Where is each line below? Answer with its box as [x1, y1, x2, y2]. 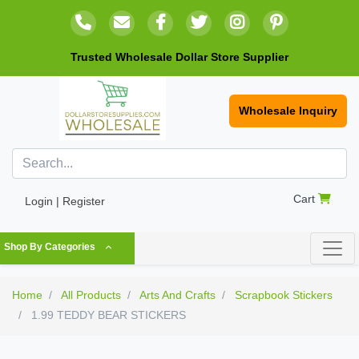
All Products [61, 288, 121, 302]
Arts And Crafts [139, 288, 216, 302]
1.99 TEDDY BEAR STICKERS [28, 309, 186, 322]
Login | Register [25, 195, 105, 208]
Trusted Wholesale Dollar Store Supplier [71, 50, 288, 63]
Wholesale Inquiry [239, 104, 337, 118]
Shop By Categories [4, 241, 95, 253]
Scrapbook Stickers [235, 288, 333, 302]
